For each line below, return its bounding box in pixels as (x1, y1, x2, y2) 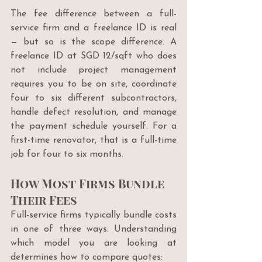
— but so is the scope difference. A (11, 37, 177, 47)
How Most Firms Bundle (11, 175, 167, 192)
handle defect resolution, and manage (11, 108, 177, 118)
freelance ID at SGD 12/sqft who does (11, 51, 177, 61)
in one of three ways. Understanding (11, 225, 177, 235)
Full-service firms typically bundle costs (11, 211, 177, 220)
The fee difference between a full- (11, 9, 177, 19)
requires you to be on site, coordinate (11, 80, 177, 89)
